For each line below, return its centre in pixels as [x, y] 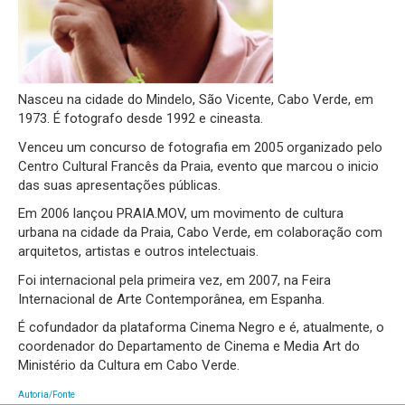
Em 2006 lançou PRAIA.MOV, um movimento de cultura [181, 213]
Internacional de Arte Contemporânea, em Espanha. [171, 299]
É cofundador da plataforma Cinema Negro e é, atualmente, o [201, 327]
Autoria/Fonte [47, 394]
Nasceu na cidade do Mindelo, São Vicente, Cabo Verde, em [196, 99]
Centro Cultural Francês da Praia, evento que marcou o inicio [198, 166]
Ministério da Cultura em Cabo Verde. [129, 365]
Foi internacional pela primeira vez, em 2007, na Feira [174, 280]
